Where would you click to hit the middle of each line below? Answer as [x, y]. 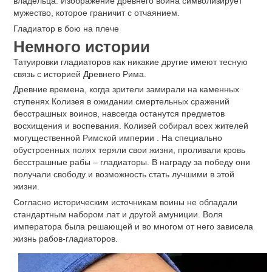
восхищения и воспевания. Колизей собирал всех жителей [131, 126]
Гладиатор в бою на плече [66, 28]
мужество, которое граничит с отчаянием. [97, 13]
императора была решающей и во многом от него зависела [133, 226]
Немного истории [82, 46]
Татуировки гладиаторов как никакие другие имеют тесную [131, 62]
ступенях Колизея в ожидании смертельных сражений [121, 102]
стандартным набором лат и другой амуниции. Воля [118, 214]
